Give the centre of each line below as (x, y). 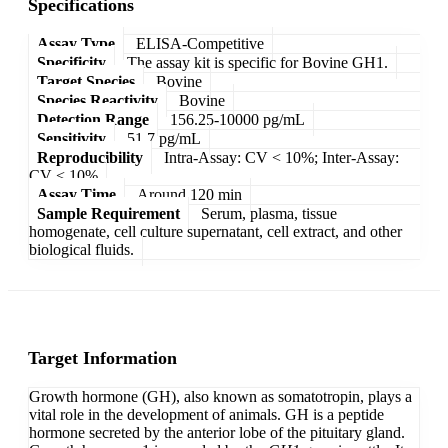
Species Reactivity (97, 100)
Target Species (86, 81)
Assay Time (76, 194)
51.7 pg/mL (164, 138)
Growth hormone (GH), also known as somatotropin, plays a (220, 397)
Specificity (71, 62)
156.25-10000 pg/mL (237, 119)
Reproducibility (90, 157)
